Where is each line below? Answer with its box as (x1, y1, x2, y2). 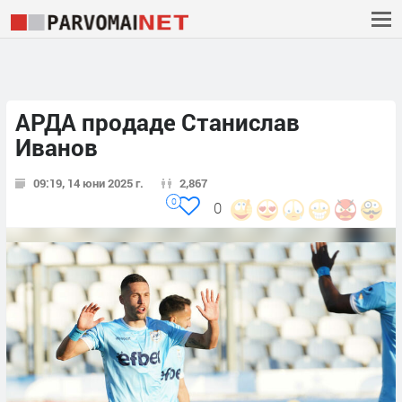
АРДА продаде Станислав (15, 107, 300, 138)
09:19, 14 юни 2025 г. (33, 175, 144, 192)
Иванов (15, 132, 98, 163)
